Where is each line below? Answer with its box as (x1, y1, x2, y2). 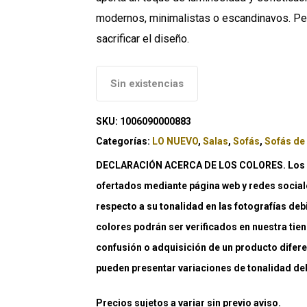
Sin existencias (110, 77, 184, 90)
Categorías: (96, 136, 153, 147)
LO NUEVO (152, 136, 199, 147)
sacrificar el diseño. (96, 32, 190, 45)
